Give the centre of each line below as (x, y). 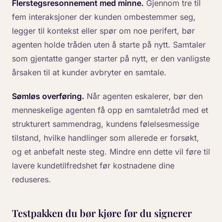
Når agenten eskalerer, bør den (143, 96)
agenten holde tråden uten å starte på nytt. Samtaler (109, 45)
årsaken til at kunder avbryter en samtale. (89, 72)
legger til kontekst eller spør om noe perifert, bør (103, 31)
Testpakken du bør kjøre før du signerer (102, 213)
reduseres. (31, 179)
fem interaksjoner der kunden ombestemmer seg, (104, 17)
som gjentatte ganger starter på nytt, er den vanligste (111, 58)
